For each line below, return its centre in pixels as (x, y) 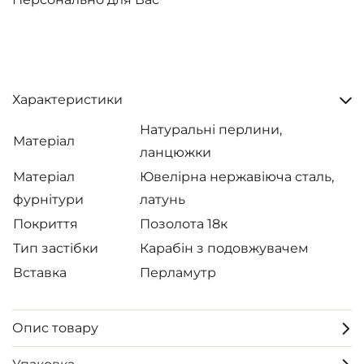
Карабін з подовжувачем (224, 248)
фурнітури (48, 199)
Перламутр (178, 273)
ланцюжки (175, 152)
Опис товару (55, 328)
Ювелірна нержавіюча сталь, (237, 177)
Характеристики (67, 100)
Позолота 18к (184, 224)
